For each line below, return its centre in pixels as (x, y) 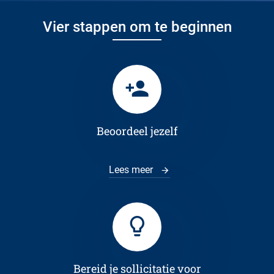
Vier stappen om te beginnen (137, 27)
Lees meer (132, 170)
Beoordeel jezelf (137, 131)
